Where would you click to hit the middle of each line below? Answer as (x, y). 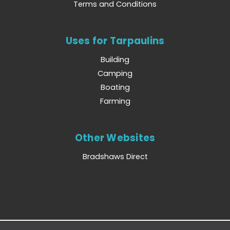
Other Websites (115, 138)
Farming (115, 101)
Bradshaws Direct (115, 156)
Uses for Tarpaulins (115, 41)
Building (115, 59)
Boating (115, 87)
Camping (115, 73)
